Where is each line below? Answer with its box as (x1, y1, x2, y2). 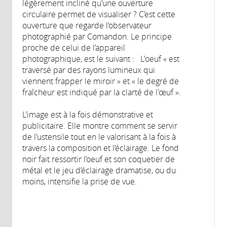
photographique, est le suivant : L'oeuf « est (22, 53, 179, 64)
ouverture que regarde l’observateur (22, 19, 152, 31)
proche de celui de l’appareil (22, 42, 125, 53)
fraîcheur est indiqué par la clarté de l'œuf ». (22, 86, 183, 98)
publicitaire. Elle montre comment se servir (22, 120, 177, 131)
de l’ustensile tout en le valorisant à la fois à (22, 131, 176, 142)
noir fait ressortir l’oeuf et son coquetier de (22, 153, 175, 165)
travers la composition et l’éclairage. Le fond (22, 142, 179, 154)
